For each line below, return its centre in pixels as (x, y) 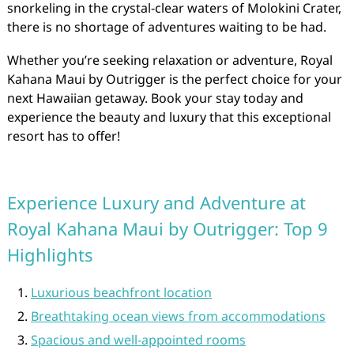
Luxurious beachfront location (121, 292)
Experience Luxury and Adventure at (156, 202)
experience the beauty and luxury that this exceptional (169, 117)
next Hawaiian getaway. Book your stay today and (155, 98)
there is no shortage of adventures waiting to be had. (166, 27)
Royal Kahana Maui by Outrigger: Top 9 (167, 228)
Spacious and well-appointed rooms (138, 340)
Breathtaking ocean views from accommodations (178, 316)
